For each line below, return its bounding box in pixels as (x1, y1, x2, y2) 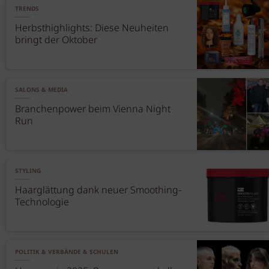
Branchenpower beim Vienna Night (15, 102, 171, 117)
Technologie (15, 195, 69, 210)
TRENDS (15, 4, 39, 14)
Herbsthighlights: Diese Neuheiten (15, 21, 169, 36)
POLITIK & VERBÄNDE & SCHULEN (15, 247, 118, 257)
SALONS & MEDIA (15, 85, 68, 95)
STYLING (15, 166, 41, 176)
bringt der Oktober (15, 33, 97, 48)
